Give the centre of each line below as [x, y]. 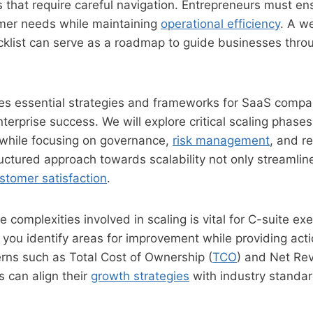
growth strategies [140, 276]
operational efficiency [220, 23]
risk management [221, 140]
